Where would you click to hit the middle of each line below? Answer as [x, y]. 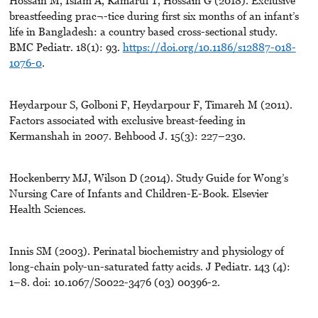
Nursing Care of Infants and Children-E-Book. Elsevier [138, 193]
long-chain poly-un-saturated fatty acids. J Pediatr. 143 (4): [149, 267]
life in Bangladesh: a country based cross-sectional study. [143, 32]
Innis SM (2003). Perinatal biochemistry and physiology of [146, 251]
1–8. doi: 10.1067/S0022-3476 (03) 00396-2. [114, 282]
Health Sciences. [47, 209]
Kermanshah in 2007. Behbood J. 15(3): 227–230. [127, 136]
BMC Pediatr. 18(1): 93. [66, 47]
